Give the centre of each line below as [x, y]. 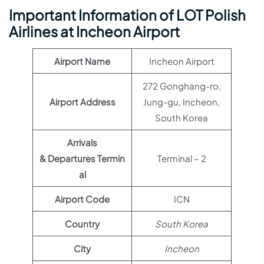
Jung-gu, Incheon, [181, 102]
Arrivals [82, 142]
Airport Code [82, 199]
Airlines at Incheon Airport [94, 31]
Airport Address [82, 102]
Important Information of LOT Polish [127, 15]
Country [82, 224]
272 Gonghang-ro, [181, 86]
